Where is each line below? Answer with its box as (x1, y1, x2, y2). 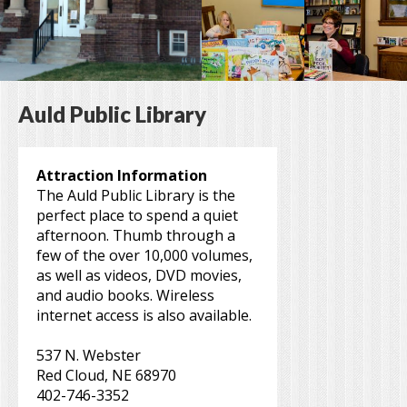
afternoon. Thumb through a (36, 225, 235, 246)
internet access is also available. (36, 305, 252, 326)
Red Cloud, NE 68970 (36, 365, 176, 386)
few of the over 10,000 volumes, (36, 245, 253, 266)
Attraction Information (36, 165, 207, 186)
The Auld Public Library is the (36, 185, 235, 206)
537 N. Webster (36, 345, 141, 366)
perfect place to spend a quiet (36, 205, 238, 226)
